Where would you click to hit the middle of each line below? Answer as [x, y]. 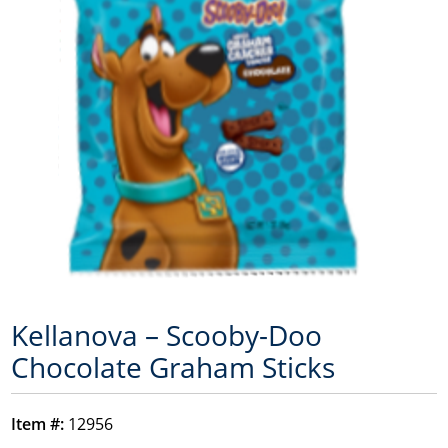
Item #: [38, 424]
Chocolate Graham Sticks [173, 367]
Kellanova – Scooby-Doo [167, 335]
